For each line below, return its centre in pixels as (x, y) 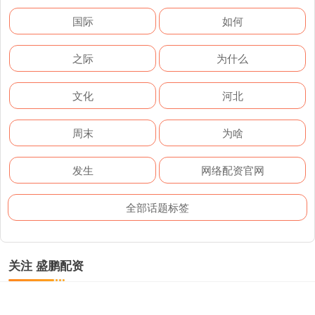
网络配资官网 (232, 170)
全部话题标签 (157, 207)
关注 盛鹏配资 (46, 265)
